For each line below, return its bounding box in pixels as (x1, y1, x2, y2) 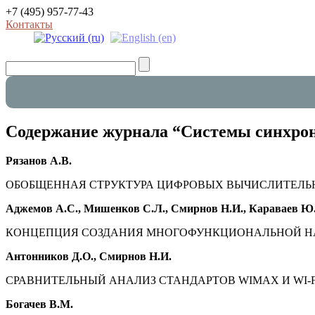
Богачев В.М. (6, 298, 73, 311)
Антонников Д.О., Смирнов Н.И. (6, 250, 172, 263)
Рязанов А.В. (6, 155, 72, 167)
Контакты (6, 18, 53, 30)
